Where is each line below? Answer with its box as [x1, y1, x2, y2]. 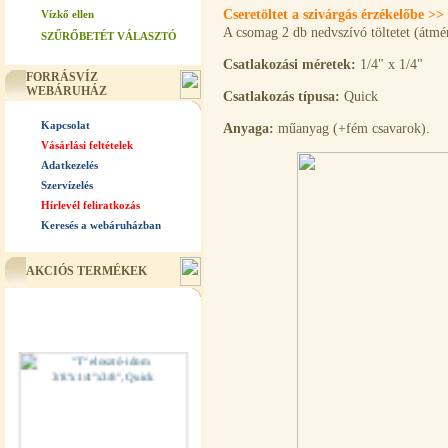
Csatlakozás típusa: [223, 89, 340, 104]
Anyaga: [223, 121, 274, 136]
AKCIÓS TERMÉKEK [26, 264, 147, 278]
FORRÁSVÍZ [26, 70, 98, 84]
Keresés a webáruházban [41, 219, 161, 231]
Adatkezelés [41, 159, 98, 171]
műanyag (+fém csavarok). [274, 121, 430, 136]
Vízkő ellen [41, 8, 94, 20]
